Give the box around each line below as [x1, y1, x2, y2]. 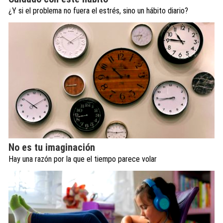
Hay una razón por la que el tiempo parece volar [8, 154, 157, 164]
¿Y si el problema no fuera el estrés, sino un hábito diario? [8, 5, 188, 15]
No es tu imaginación [8, 141, 95, 153]
